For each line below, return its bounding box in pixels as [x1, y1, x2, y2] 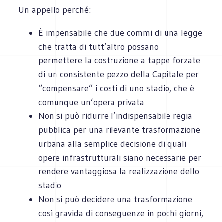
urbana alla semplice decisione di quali [38, 138, 187, 149]
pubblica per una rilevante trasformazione [38, 124, 201, 135]
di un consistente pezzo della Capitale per [38, 68, 199, 80]
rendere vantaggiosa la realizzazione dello [38, 166, 200, 177]
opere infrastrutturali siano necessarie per [38, 152, 202, 163]
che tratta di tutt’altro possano [38, 41, 159, 52]
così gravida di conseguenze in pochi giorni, [38, 207, 204, 219]
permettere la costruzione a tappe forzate [38, 55, 201, 66]
